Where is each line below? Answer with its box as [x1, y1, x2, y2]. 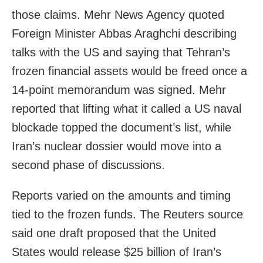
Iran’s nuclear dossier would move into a [12, 139, 221, 153]
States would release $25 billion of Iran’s [12, 245, 221, 258]
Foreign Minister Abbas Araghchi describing [12, 26, 237, 40]
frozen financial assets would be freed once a [12, 64, 247, 77]
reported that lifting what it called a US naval [12, 102, 241, 115]
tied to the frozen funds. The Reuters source [12, 207, 243, 221]
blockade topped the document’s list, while [12, 120, 231, 134]
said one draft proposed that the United [12, 226, 216, 240]
